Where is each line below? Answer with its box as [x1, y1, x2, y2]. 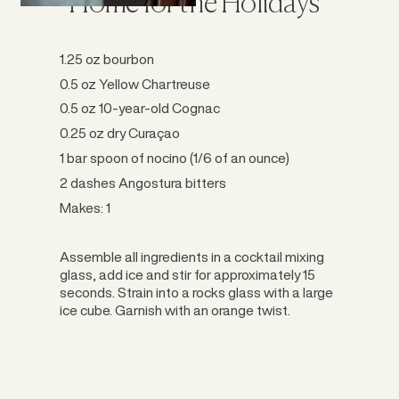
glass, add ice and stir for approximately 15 [60, 265, 316, 286]
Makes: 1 [60, 197, 111, 218]
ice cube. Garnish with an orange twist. [60, 300, 291, 322]
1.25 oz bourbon [60, 48, 155, 69]
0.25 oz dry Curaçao [60, 123, 181, 144]
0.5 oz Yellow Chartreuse [60, 73, 214, 94]
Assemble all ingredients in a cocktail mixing [60, 247, 325, 268]
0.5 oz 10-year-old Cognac [60, 98, 224, 119]
